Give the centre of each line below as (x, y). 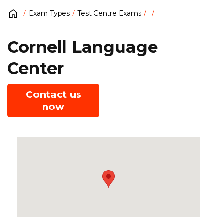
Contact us (53, 94)
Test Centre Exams (109, 13)
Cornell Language (83, 47)
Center (36, 68)
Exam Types (49, 13)
